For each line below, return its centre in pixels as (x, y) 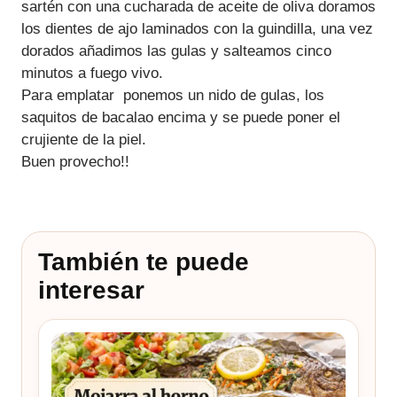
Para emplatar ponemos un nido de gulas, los (173, 95)
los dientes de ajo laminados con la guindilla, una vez (197, 28)
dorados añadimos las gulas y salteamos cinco (176, 51)
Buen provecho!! (75, 161)
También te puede (144, 261)
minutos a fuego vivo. (92, 73)
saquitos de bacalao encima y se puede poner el (181, 117)
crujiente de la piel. (84, 139)
